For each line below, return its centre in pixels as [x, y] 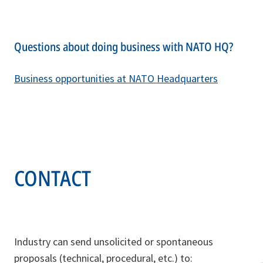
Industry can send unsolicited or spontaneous [114, 241]
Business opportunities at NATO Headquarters [116, 78]
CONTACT [53, 178]
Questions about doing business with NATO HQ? [124, 46]
